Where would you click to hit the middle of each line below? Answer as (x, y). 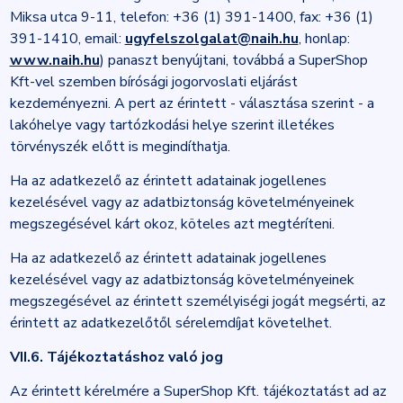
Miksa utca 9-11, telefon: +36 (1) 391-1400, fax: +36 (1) (191, 17)
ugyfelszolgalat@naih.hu (211, 39)
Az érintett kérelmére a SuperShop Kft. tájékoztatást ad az (198, 391)
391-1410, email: (67, 39)
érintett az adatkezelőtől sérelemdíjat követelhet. (170, 323)
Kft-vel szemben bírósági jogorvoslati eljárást (153, 82)
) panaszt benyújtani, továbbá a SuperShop (233, 60)
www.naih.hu (54, 60)
